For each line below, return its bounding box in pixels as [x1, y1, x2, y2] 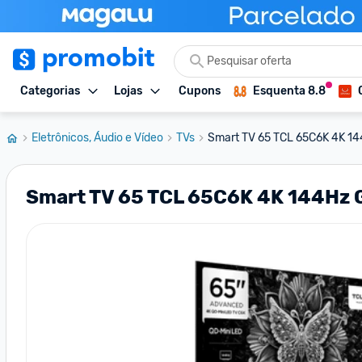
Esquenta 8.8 [253, 84, 326, 98]
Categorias [20, 84, 80, 98]
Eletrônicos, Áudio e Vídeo [32, 131, 163, 145]
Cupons [179, 84, 221, 98]
